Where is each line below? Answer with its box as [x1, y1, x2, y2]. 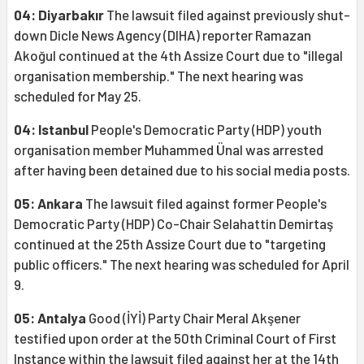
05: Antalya [14, 310, 86, 327]
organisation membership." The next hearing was [14, 67, 303, 84]
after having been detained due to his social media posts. [14, 162, 350, 179]
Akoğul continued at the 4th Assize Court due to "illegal [14, 47, 343, 64]
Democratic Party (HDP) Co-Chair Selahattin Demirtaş [14, 215, 333, 232]
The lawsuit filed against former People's [83, 195, 327, 212]
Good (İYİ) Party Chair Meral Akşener [86, 310, 301, 327]
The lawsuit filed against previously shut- [104, 6, 350, 24]
